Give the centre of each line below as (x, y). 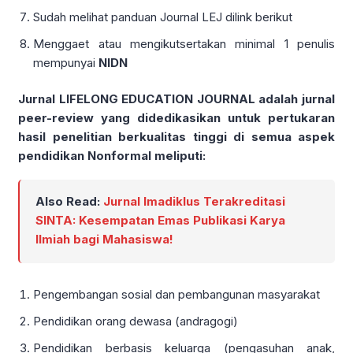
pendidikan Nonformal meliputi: (112, 156)
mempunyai (66, 62)
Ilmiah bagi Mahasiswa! (104, 239)
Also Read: (69, 201)
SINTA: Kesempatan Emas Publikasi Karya (160, 220)
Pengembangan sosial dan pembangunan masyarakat (177, 294)
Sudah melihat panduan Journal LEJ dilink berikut (163, 17)
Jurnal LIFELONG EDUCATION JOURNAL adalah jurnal (176, 99)
